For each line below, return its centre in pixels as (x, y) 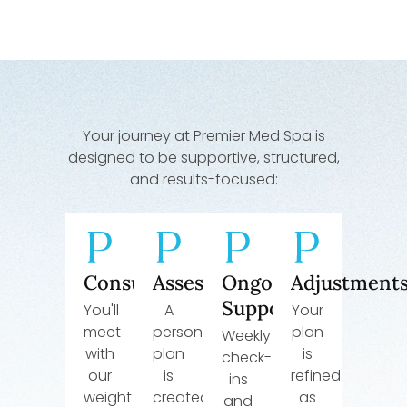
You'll (101, 311)
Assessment (207, 283)
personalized (198, 333)
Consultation (144, 283)
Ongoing (262, 283)
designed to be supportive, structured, (203, 158)
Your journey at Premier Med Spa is (203, 136)
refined (316, 376)
